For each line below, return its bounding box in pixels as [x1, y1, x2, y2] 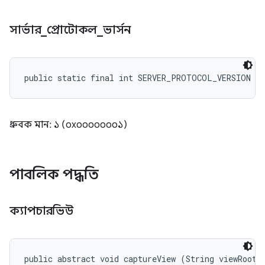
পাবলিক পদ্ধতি [9, 166, 102, 183]
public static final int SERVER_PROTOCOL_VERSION [24, 72, 251, 83]
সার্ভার [9, 22, 41, 37]
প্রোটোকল [47, 22, 97, 37]
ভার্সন [102, 22, 134, 37]
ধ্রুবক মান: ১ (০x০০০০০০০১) [9, 119, 127, 131]
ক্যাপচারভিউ [9, 203, 76, 218]
